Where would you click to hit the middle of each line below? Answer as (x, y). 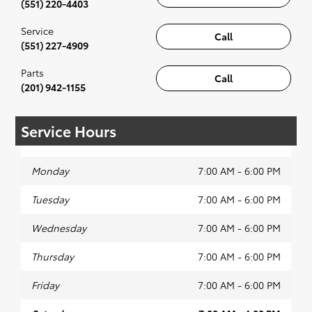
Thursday (53, 256)
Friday (45, 284)
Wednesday (59, 227)
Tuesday (50, 199)
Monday (50, 170)
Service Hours (69, 130)
